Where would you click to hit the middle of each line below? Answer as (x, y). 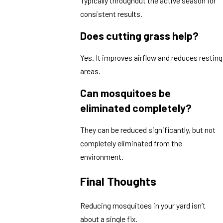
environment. (102, 157)
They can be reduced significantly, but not (148, 130)
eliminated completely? (136, 108)
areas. (91, 71)
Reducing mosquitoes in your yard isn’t (143, 206)
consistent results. (111, 13)
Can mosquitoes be (126, 93)
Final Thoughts (118, 181)
